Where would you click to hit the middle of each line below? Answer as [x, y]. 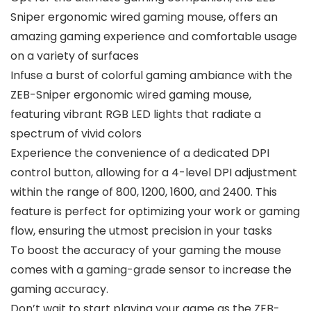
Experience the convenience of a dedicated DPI [140, 153]
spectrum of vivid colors [76, 134]
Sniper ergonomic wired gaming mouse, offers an [144, 17]
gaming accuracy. [59, 289]
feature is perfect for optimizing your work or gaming [155, 212]
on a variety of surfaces [75, 56]
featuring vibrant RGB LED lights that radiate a [136, 115]
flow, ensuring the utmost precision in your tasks [141, 231]
